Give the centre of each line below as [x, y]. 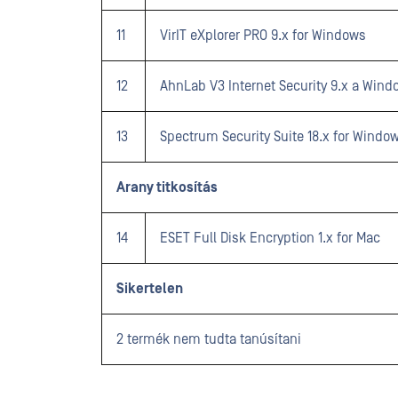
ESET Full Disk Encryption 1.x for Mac [270, 238]
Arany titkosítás [167, 187]
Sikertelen [150, 289]
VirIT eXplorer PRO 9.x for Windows [263, 36]
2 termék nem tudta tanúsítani [209, 339]
